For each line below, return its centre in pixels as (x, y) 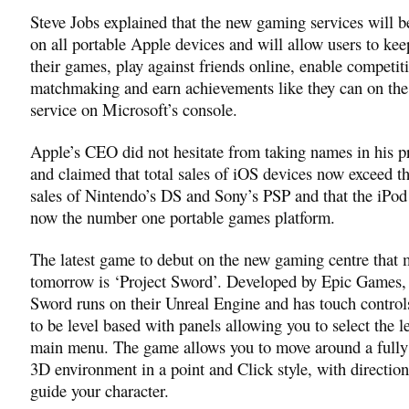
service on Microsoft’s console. (134, 109)
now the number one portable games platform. (183, 216)
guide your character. (100, 390)
